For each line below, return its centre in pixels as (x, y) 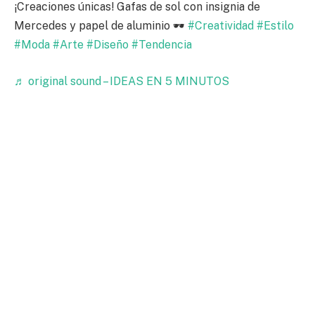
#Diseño (108, 45)
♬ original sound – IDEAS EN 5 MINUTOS (122, 81)
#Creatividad (221, 26)
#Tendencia (162, 45)
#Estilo (275, 26)
